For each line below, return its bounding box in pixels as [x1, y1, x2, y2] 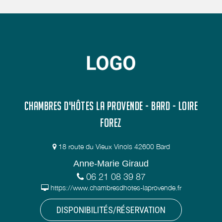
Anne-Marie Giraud [73, 159, 149, 168]
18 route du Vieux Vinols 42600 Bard [58, 142, 170, 151]
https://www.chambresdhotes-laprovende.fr [50, 183, 181, 192]
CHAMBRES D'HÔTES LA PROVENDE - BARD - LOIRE [24, 99, 198, 112]
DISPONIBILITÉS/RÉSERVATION [56, 204, 166, 215]
